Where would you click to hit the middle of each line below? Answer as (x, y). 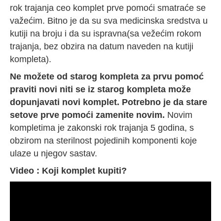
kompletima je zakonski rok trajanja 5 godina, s (102, 128)
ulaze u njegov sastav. (54, 154)
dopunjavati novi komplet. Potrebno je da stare (109, 102)
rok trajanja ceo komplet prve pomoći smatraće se (108, 8)
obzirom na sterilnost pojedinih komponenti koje (103, 141)
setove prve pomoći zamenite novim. (87, 115)
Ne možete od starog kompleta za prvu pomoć (107, 77)
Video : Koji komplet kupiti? (68, 171)
